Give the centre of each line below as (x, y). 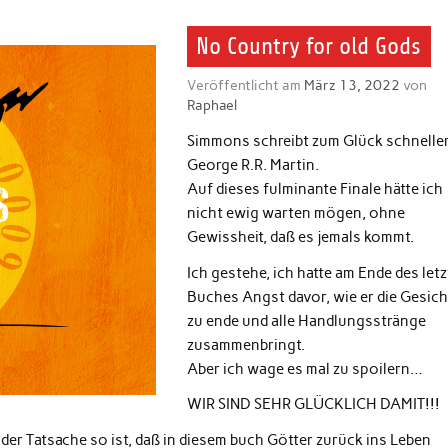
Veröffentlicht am (245, 84)
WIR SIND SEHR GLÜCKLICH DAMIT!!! (313, 404)
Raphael (211, 104)
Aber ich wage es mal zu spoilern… (304, 368)
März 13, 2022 (351, 84)
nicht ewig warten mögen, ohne (295, 213)
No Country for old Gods (309, 46)
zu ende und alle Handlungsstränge (306, 320)
